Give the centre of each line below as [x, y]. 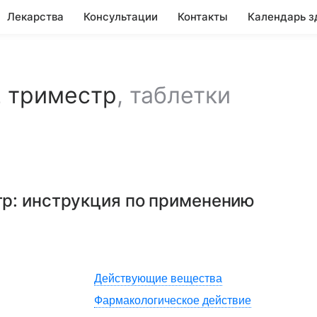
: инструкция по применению [134, 201]
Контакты [203, 17]
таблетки [180, 95]
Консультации [121, 17]
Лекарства [35, 17]
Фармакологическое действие [173, 300]
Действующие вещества [158, 278]
